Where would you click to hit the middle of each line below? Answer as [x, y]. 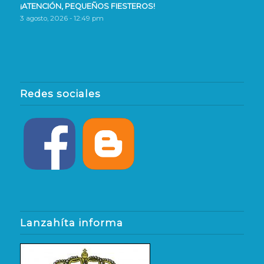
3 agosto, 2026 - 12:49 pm [62, 19]
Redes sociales [60, 94]
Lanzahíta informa [71, 223]
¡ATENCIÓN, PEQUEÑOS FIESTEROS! [87, 6]
